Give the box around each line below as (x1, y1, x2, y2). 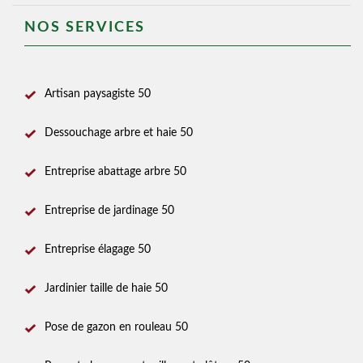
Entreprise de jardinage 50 (45, 205, 174, 216)
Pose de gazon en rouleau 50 (45, 322, 188, 333)
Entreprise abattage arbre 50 (45, 166, 186, 177)
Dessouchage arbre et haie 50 (45, 127, 193, 139)
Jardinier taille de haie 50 (45, 283, 168, 294)
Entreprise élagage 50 (45, 244, 151, 255)
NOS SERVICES (24, 20, 145, 35)
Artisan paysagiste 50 (45, 88, 151, 100)
